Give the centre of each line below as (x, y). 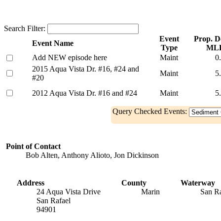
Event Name (53, 43)
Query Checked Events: (151, 111)
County (134, 183)
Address (31, 183)
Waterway (198, 183)
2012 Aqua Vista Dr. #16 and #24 (85, 93)
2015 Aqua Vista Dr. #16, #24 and (86, 69)
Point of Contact (33, 147)
